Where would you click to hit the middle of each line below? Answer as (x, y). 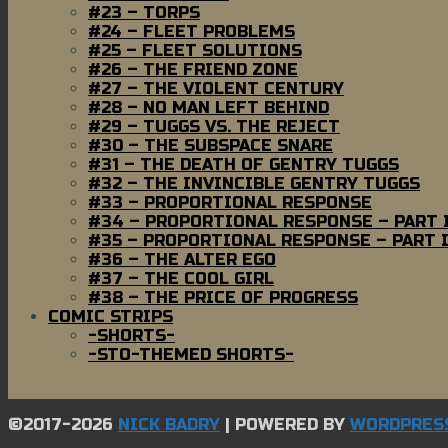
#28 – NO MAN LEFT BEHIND (208, 107)
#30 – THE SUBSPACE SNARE (210, 145)
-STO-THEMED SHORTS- (191, 354)
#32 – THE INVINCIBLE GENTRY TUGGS (254, 183)
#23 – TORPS (144, 12)
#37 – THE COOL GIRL (181, 278)
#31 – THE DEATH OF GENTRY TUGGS (243, 164)
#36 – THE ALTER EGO (182, 259)
